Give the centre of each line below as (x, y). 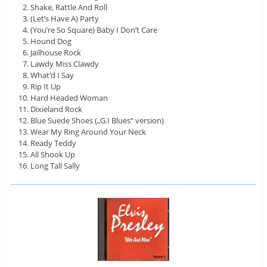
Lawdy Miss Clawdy (65, 63)
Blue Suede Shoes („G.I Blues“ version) (97, 120)
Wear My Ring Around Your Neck (89, 131)
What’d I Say (52, 75)
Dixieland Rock (57, 109)
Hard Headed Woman (69, 97)
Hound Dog (51, 41)
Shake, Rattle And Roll (69, 7)
